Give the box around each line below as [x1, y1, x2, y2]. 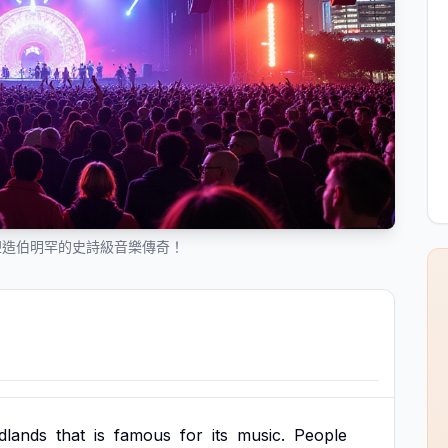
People [294, 425, 347, 445]
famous [114, 425, 171, 445]
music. [237, 425, 285, 445]
